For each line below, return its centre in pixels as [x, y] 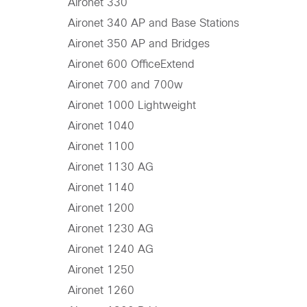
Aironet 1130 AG [110, 167]
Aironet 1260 [101, 291]
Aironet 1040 [101, 126]
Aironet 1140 [101, 188]
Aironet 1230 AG [110, 229]
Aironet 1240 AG [110, 249]
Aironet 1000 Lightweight [132, 106]
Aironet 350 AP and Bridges [138, 44]
